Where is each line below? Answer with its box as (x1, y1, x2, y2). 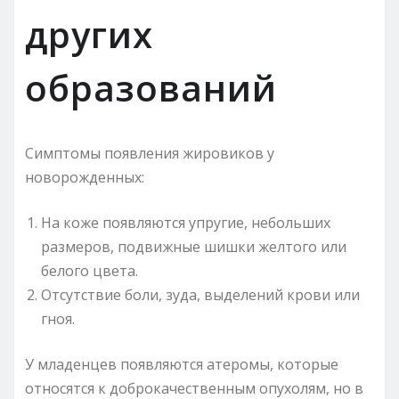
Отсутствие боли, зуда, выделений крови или (41, 284, 360, 305)
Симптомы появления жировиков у (25, 142, 274, 163)
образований (25, 62, 277, 112)
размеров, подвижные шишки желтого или (41, 236, 346, 256)
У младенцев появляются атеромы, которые (25, 354, 338, 374)
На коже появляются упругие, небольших (41, 212, 330, 232)
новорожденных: (25, 167, 144, 187)
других (25, 9, 153, 59)
